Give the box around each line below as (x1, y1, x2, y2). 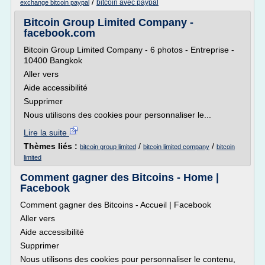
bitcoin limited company (143, 143, 209, 150)
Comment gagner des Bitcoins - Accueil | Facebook (20, 200, 211, 209)
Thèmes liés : (24, 141, 80, 151)
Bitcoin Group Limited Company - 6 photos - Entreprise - (24, 45, 234, 54)
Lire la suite (24, 128, 69, 137)
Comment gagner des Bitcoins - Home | (20, 172, 219, 183)
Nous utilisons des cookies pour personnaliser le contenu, (20, 254, 235, 264)
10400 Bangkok (24, 56, 82, 65)
